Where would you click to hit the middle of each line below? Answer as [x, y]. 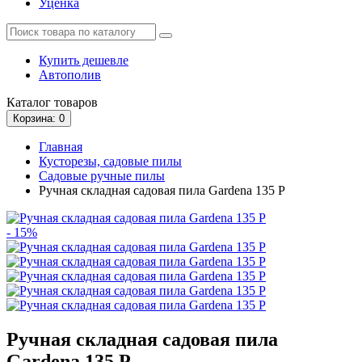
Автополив [70, 74]
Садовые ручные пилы [102, 175]
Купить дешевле [84, 60]
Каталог [29, 102]
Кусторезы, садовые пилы [110, 161]
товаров [74, 102]
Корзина [33, 118]
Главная [61, 146]
